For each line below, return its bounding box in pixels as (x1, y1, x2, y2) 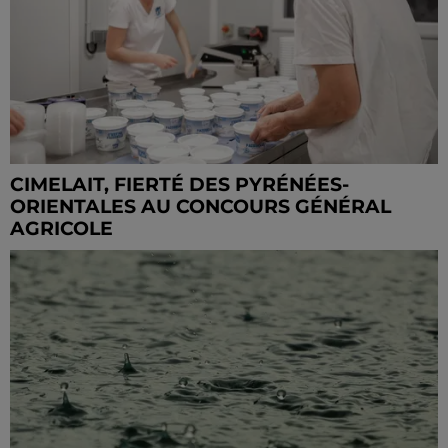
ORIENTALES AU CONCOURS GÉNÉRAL (10, 195, 391, 219)
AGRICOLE (10, 217, 113, 241)
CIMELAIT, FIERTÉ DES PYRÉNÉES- (10, 173, 349, 197)
